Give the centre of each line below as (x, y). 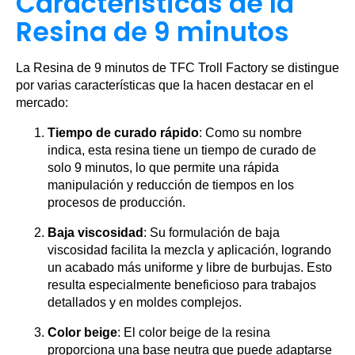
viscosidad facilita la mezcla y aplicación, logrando (189, 250)
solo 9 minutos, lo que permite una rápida (163, 168)
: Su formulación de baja (212, 233)
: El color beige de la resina (194, 332)
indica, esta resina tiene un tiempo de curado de (182, 150)
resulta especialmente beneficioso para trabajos (182, 285)
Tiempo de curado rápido (123, 133)
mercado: (42, 103)
